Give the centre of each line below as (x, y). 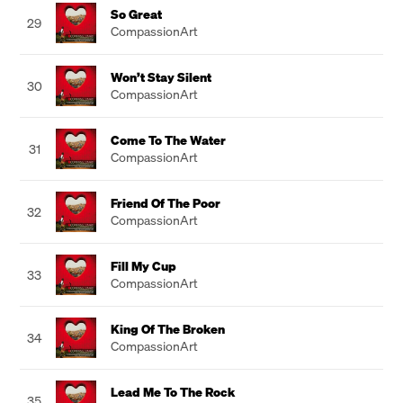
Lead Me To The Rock (173, 392)
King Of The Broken (168, 329)
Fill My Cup (143, 266)
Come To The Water (168, 140)
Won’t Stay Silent (161, 77)
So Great (136, 14)
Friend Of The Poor (166, 203)
